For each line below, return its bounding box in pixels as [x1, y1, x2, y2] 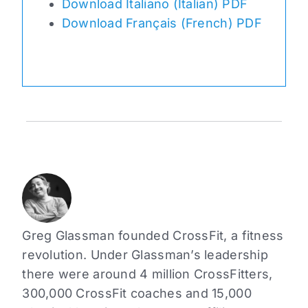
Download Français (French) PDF [61, 16, 262, 31]
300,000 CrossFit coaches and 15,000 [22, 286, 252, 301]
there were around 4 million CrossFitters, [22, 267, 273, 282]
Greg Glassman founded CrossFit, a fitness [22, 228, 284, 243]
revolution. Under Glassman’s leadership [22, 247, 268, 263]
